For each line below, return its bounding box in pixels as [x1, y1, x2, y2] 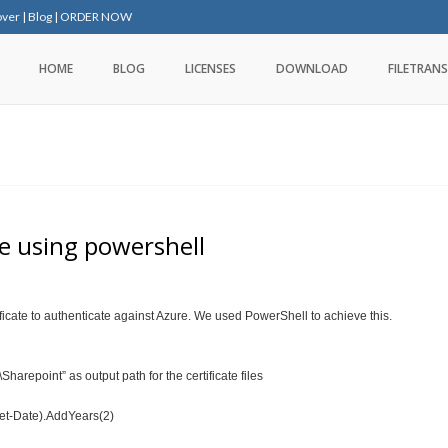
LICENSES [185, 60, 236, 77]
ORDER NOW [60, 9, 132, 24]
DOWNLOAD [276, 60, 348, 77]
